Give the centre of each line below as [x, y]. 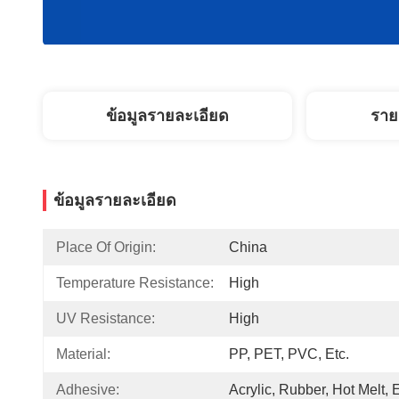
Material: [83, 354]
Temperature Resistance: [135, 283]
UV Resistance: [106, 318]
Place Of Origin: [106, 247]
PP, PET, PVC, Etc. [289, 354]
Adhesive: [88, 390]
